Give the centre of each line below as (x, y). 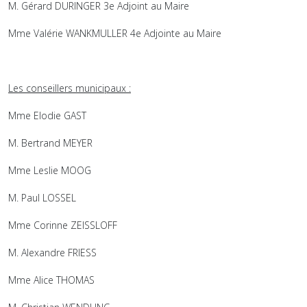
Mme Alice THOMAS (51, 280)
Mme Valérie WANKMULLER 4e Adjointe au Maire (115, 33)
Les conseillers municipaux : (70, 88)
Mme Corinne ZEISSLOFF (63, 225)
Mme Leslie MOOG (50, 170)
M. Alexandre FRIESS (52, 253)
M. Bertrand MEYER (50, 143)
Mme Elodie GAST (47, 115)
